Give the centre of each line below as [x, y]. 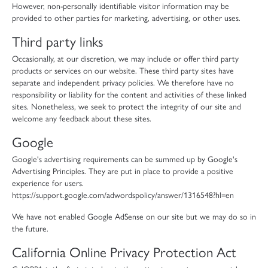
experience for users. [48, 182]
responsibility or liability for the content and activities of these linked [129, 94]
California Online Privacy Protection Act [124, 251]
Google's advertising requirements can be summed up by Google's [125, 158]
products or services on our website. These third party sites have [123, 70]
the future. [30, 228]
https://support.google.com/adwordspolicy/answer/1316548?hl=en [123, 194]
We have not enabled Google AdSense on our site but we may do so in [134, 216]
